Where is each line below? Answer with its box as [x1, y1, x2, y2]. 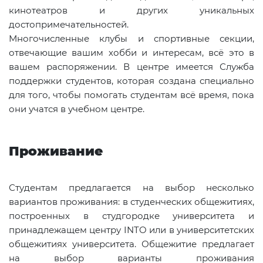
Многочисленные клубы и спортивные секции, [9, 33, 254, 45]
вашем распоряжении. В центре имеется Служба [9, 61, 254, 73]
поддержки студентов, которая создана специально [9, 75, 254, 87]
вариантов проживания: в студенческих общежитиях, [9, 196, 254, 208]
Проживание [9, 143, 103, 160]
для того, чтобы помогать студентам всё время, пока [9, 89, 254, 101]
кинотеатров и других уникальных [9, 5, 254, 16]
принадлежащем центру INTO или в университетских [9, 224, 254, 236]
